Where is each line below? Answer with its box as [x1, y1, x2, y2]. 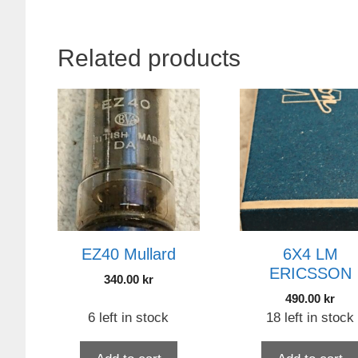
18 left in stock [266, 309, 355, 325]
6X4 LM [282, 245, 338, 263]
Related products [58, 45, 241, 72]
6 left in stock [88, 309, 169, 325]
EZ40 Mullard [81, 245, 176, 263]
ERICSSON [268, 264, 352, 282]
